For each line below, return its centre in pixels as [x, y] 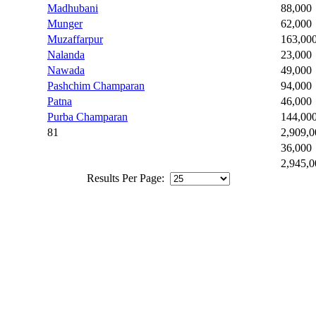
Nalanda [66, 55]
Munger [65, 24]
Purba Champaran [87, 117]
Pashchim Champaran [96, 86]
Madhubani [73, 8]
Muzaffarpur [75, 39]
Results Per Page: [127, 178]
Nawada [66, 71]
